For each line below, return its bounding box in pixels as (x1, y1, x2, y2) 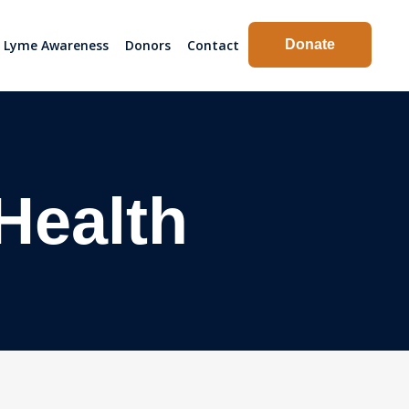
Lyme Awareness (4, 37, 109, 54)
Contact (187, 37, 239, 54)
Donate (285, 37, 335, 52)
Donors (125, 37, 171, 54)
